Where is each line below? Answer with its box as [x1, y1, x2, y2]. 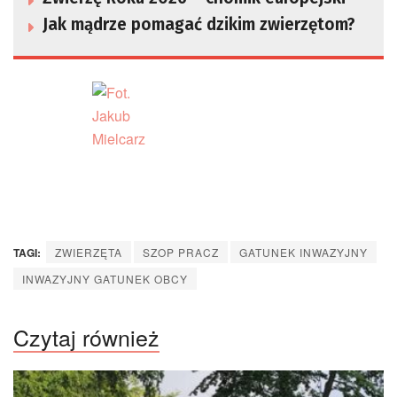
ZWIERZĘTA [55, 245, 122, 260]
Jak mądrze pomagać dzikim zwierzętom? [43, 14, 355, 35]
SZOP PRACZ [143, 245, 219, 260]
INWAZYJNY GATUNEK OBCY [22, 271, 188, 286]
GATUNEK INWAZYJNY [239, 245, 368, 260]
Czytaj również [13, 321, 160, 353]
